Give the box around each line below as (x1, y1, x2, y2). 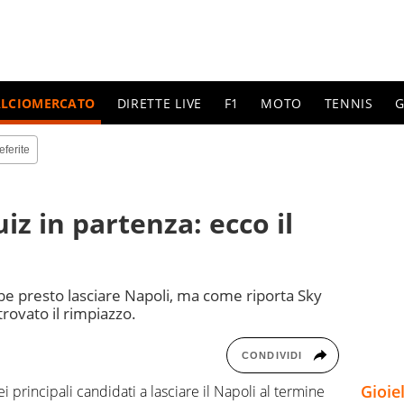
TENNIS (324, 94, 373, 112)
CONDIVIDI (242, 349, 302, 361)
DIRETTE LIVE (116, 94, 203, 112)
